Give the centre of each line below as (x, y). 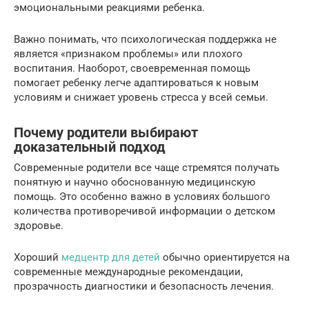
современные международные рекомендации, (128, 272)
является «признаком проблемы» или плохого (128, 54)
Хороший (38, 258)
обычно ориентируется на (225, 258)
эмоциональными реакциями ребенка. (109, 8)
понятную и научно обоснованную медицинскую (134, 182)
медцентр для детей (111, 258)
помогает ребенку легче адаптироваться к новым (136, 83)
